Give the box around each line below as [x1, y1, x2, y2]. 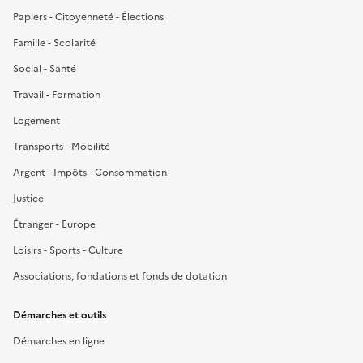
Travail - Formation [13, 87, 100, 102]
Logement [13, 113, 60, 128]
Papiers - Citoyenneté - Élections [13, 9, 164, 24]
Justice [13, 190, 44, 206]
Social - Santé [13, 61, 76, 76]
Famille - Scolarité [13, 35, 96, 50]
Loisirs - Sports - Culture [13, 242, 123, 258]
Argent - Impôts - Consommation [13, 164, 167, 180]
